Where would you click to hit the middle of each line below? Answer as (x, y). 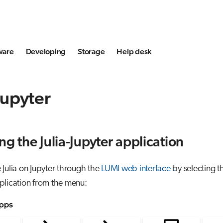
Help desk (134, 52)
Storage (91, 52)
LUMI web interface (136, 169)
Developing (46, 52)
